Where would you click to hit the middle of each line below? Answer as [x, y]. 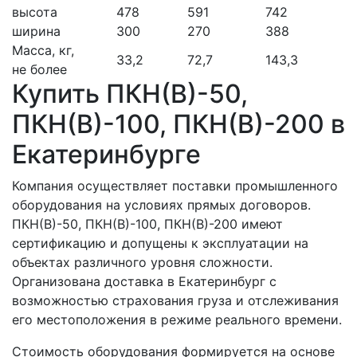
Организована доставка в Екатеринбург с [144, 282]
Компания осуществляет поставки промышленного [175, 186]
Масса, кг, [43, 51]
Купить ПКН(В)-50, [130, 94]
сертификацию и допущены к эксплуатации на [160, 243]
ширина [36, 31]
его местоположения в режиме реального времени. [177, 320]
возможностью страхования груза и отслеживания [175, 301]
